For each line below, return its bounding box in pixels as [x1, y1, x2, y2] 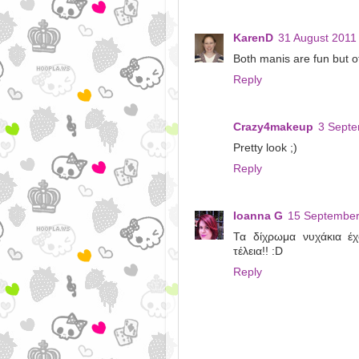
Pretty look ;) [233, 141, 297, 154]
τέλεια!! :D [233, 244, 283, 257]
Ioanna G [233, 209, 283, 222]
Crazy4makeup [233, 120, 313, 133]
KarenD [233, 32, 273, 45]
